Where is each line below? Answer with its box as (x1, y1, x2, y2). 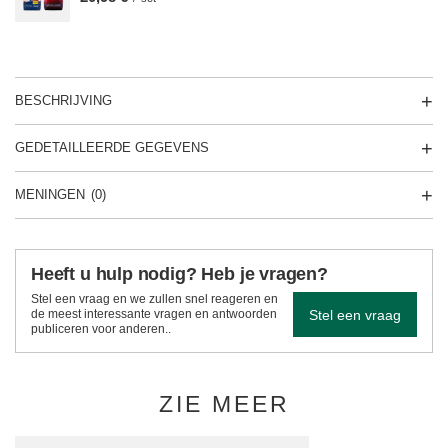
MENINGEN (15, 187, 85, 202)
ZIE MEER (158, 391, 290, 417)
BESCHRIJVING (15, 93, 112, 108)
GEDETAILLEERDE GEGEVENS (15, 140, 209, 155)
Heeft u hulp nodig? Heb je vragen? (31, 264, 328, 284)
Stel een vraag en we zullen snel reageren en (31, 292, 278, 306)
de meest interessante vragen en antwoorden (31, 307, 277, 321)
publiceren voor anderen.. (31, 322, 171, 336)
